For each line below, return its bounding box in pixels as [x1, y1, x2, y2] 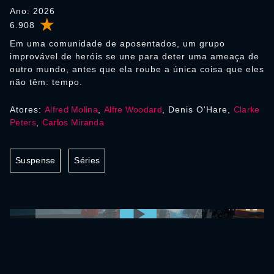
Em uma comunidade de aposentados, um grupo [10, 39, 225, 48]
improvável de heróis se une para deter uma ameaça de [10, 51, 259, 61]
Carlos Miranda [42, 117, 105, 127]
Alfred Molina [45, 105, 98, 114]
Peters [10, 117, 36, 127]
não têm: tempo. [10, 77, 83, 87]
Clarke [233, 105, 260, 114]
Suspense [15, 155, 56, 165]
